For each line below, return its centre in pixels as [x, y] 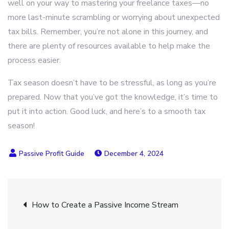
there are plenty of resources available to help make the [109, 46]
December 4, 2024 [134, 154]
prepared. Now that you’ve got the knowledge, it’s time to [113, 97]
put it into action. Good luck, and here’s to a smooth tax [107, 111]
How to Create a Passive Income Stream [105, 205]
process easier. [34, 60]
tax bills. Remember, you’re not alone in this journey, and [108, 32]
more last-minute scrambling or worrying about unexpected [114, 17]
